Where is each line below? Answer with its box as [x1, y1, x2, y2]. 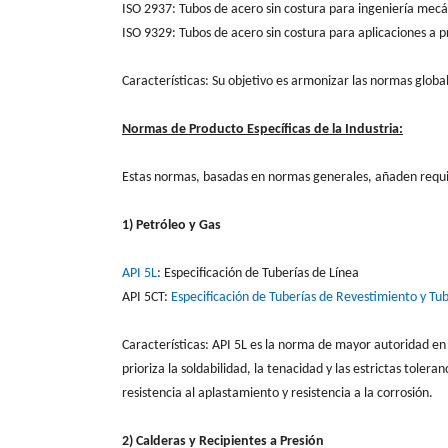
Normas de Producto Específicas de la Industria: [122, 121, 403, 137]
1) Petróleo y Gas [122, 217, 221, 233]
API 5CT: [122, 289, 171, 305]
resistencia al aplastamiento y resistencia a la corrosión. [122, 385, 433, 401]
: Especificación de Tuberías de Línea [157, 265, 359, 281]
